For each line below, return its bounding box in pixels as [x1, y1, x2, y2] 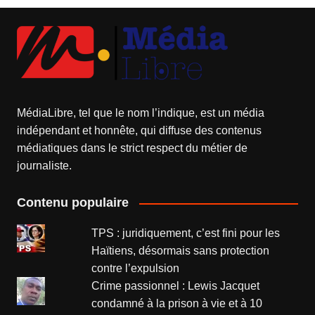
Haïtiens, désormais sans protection [91, 245, 270, 257]
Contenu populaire [16, 195, 129, 210]
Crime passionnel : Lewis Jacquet [91, 280, 260, 292]
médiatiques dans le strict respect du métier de [16, 142, 247, 155]
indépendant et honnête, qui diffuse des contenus [16, 124, 262, 137]
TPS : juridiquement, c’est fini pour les [91, 227, 281, 240]
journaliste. [16, 160, 72, 172]
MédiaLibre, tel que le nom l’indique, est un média [16, 107, 264, 120]
